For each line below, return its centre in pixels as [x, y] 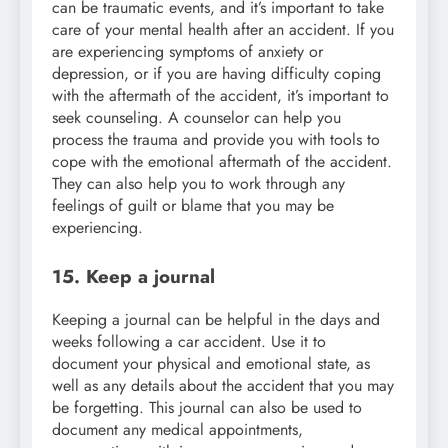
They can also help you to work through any [198, 183]
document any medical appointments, [177, 429]
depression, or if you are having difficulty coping [216, 73]
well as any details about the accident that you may [223, 385]
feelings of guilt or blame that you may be [193, 205]
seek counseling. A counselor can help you [196, 117]
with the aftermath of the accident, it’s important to [220, 95]
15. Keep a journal [133, 276]
